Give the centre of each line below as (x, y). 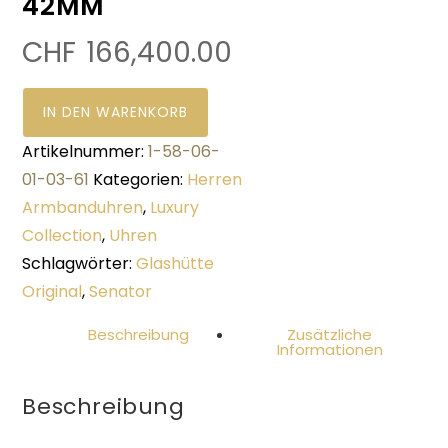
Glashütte (175, 263)
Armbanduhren (83, 207)
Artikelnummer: (85, 151)
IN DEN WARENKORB (116, 112)
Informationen (329, 349)
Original (52, 291)
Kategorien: (140, 179)
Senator (121, 291)
